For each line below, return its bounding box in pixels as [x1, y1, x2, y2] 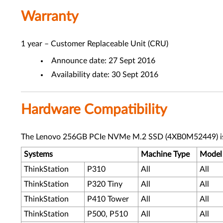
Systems [24, 150, 53, 158]
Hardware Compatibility [21, 103, 167, 116]
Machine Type [141, 150, 190, 158]
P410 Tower [87, 195, 129, 203]
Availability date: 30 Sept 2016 [51, 71, 158, 79]
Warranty [21, 9, 78, 23]
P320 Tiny [87, 180, 122, 188]
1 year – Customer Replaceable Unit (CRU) [21, 40, 168, 48]
